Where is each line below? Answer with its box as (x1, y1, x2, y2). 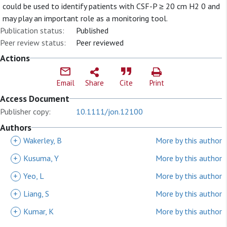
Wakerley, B (23, 135, 62, 145)
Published (76, 25, 108, 35)
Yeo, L (23, 171, 44, 181)
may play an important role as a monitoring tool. (3, 13, 168, 23)
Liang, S (23, 188, 49, 199)
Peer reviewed (76, 37, 124, 48)
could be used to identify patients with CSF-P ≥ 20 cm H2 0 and (3, 1, 220, 11)
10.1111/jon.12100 (76, 106, 143, 117)
